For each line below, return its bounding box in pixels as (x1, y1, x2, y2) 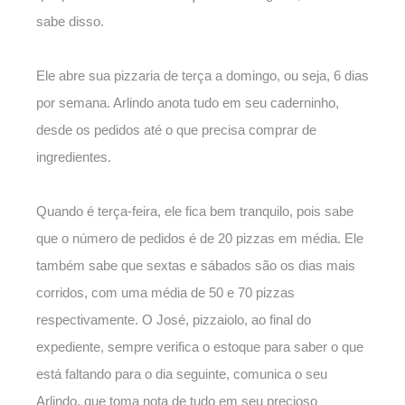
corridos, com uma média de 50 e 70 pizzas (36, 285, 295, 301)
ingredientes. (36, 149, 111, 165)
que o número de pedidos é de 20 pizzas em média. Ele (36, 231, 363, 247)
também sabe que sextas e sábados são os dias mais (36, 258, 355, 274)
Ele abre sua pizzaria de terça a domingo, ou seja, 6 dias (36, 68, 369, 84)
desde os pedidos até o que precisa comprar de (36, 122, 316, 138)
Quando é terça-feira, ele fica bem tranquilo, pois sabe (36, 203, 353, 220)
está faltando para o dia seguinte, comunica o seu (36, 366, 327, 382)
